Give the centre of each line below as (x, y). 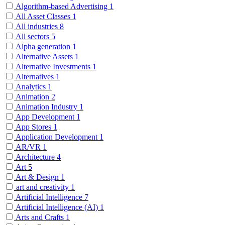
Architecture (35, 157)
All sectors (33, 36)
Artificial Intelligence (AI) (57, 207)
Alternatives (35, 76)
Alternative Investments (53, 66)
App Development (45, 117)
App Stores (34, 127)
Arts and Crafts (40, 217)
